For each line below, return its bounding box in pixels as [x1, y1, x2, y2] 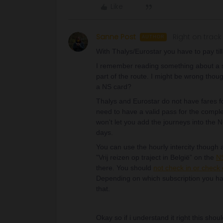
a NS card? [96, 83, 131, 91]
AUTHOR [142, 34, 165, 39]
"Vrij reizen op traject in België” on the [96, 153, 216, 161]
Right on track [173, 32, 222, 42]
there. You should [96, 164, 153, 172]
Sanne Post [96, 32, 136, 42]
